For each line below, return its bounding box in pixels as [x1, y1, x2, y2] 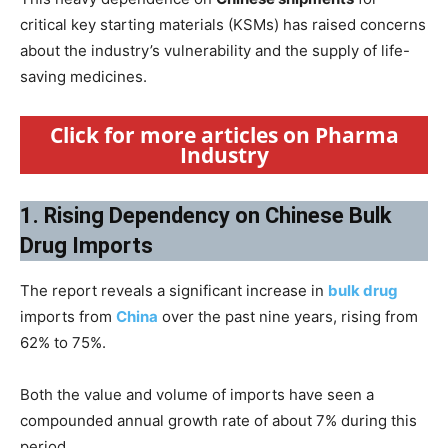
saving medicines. [20, 66, 147, 86]
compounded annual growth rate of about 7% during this [20, 410, 417, 430]
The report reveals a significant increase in [20, 280, 328, 300]
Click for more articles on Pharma [49, 120, 399, 149]
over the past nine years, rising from [158, 306, 418, 326]
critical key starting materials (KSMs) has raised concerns [20, 14, 426, 34]
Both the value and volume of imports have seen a [20, 384, 374, 404]
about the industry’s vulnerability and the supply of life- [20, 40, 410, 60]
